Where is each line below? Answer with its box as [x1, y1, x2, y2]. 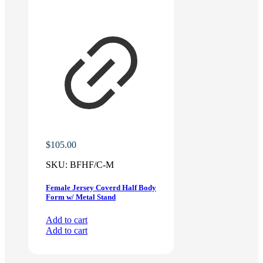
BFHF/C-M [70, 160, 114, 170]
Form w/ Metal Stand [46, 193, 116, 202]
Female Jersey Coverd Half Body [46, 183, 156, 193]
